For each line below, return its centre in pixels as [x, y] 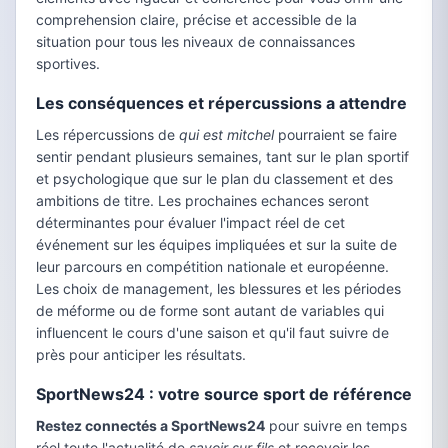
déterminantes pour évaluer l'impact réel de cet [190, 222]
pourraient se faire [335, 134]
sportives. [68, 63]
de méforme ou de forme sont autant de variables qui [210, 310]
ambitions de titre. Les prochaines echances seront [202, 200]
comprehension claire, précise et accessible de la [196, 19]
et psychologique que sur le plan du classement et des [214, 178]
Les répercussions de [107, 134]
